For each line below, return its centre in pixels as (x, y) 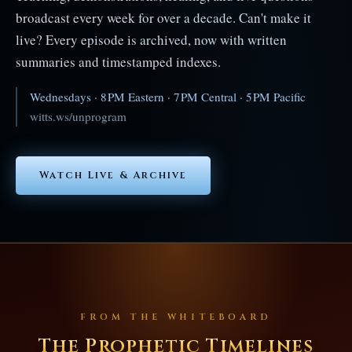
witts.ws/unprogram (78, 116)
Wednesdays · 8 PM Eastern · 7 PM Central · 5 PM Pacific (168, 96)
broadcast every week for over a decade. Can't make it (163, 17)
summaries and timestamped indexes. (118, 61)
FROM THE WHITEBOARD (176, 317)
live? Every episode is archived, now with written (151, 39)
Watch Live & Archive (113, 175)
